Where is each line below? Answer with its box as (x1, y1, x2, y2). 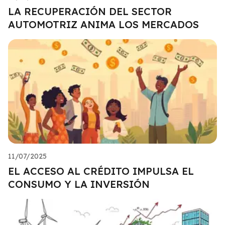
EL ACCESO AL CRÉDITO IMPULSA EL (8, 164, 194, 177)
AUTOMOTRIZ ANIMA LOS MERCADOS (8, 18, 199, 31)
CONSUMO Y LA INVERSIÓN (8, 177, 150, 190)
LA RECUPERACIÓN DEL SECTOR (8, 5, 172, 18)
